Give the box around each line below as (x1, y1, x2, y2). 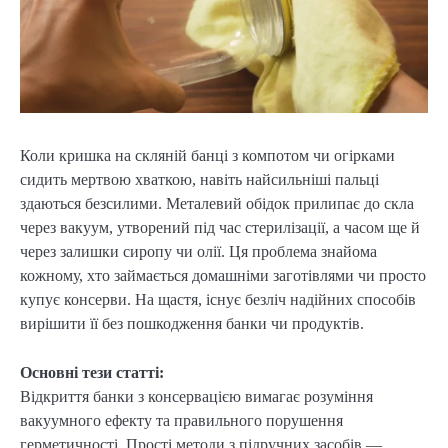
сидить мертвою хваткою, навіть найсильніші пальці (20, 171, 379, 189)
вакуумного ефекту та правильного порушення (20, 411, 343, 429)
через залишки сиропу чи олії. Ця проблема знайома (20, 243, 377, 261)
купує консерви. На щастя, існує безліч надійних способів (20, 291, 416, 309)
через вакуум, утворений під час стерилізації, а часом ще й (20, 219, 420, 237)
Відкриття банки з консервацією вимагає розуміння (20, 387, 373, 405)
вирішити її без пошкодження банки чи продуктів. (20, 315, 364, 333)
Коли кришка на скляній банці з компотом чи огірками (20, 147, 395, 165)
